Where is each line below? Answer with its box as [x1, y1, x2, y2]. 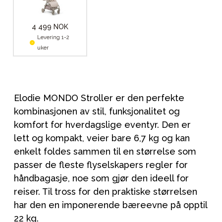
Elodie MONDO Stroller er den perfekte [14, 92, 184, 103]
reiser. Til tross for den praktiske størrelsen [14, 186, 197, 197]
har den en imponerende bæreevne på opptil [14, 199, 207, 210]
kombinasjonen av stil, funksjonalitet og [14, 106, 180, 116]
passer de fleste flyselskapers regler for [14, 159, 188, 170]
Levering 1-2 [37, 34, 69, 41]
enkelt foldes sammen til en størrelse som [14, 146, 196, 157]
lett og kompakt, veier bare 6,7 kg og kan [14, 132, 190, 143]
